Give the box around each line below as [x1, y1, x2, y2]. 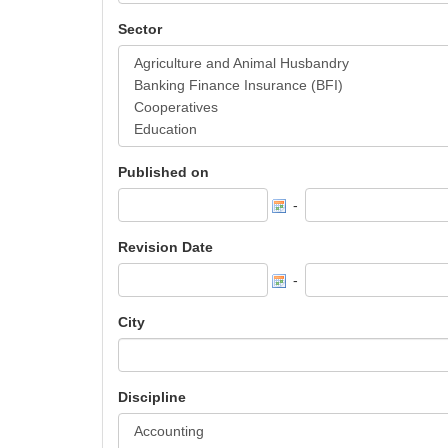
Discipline [118, 389, 186, 405]
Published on [118, 164, 209, 180]
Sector [118, 21, 162, 37]
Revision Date [118, 239, 213, 255]
